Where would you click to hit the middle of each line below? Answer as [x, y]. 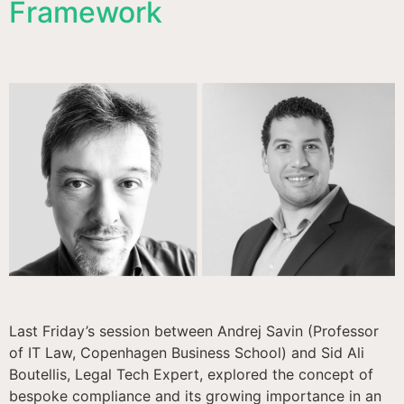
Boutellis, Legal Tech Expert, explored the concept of [191, 375]
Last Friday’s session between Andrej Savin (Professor [194, 331]
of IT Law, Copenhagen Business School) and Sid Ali [187, 353]
